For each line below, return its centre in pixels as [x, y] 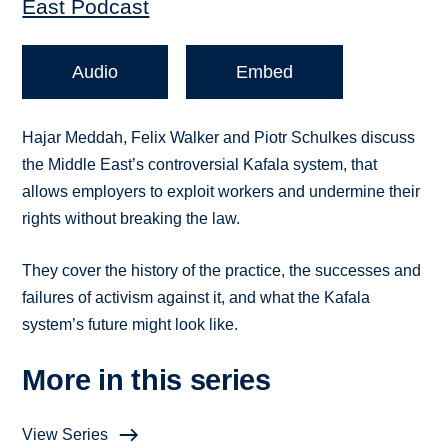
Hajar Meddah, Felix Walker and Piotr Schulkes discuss [219, 138]
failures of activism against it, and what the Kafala [196, 298]
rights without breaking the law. [131, 219]
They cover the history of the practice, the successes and [222, 271]
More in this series [146, 380]
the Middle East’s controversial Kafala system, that [200, 165]
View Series [65, 435]
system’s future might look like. [130, 325]
